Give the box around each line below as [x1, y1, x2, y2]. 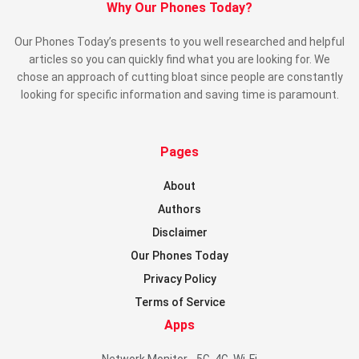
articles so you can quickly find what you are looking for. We [29, 52, 330, 66]
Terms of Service [134, 295, 225, 309]
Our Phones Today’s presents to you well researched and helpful [14, 34, 345, 48]
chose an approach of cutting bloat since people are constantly [16, 70, 343, 83]
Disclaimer [151, 225, 208, 239]
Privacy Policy [143, 272, 216, 285]
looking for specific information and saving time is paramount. [20, 87, 339, 101]
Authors [158, 202, 201, 216]
